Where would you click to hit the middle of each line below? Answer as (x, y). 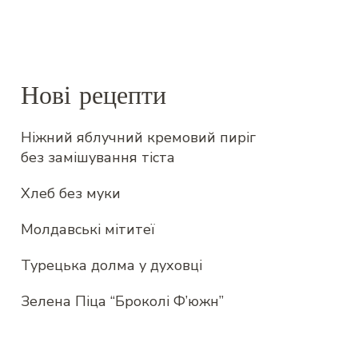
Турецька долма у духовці (111, 265)
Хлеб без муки (71, 193)
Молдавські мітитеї (88, 229)
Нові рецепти (93, 95)
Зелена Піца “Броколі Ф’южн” (122, 301)
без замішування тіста (98, 157)
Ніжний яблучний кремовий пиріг (138, 137)
